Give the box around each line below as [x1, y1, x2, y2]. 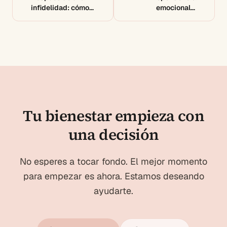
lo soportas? [155, 23, 196, 32]
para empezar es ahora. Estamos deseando [23, 170, 204, 182]
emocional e [156, 3, 196, 12]
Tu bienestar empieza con [22, 105, 205, 126]
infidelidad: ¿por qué [126, 13, 196, 22]
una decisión [68, 124, 159, 145]
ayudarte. [94, 184, 133, 197]
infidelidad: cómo [31, 3, 89, 12]
